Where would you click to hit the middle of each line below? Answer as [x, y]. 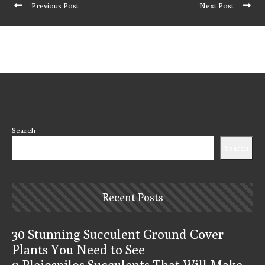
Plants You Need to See [78, 249]
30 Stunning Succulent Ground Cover [118, 234]
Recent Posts [132, 197]
